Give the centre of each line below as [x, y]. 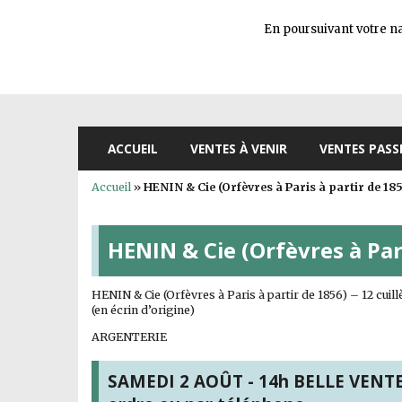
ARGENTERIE [129, 336]
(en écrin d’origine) [143, 310]
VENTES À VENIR [239, 149]
